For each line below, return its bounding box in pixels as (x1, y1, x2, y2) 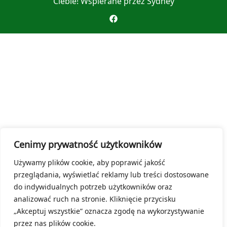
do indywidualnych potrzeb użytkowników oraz (14, 182, 172, 192)
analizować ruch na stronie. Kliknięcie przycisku (14, 194, 176, 204)
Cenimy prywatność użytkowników (14, 138, 162, 150)
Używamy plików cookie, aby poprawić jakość (14, 158, 165, 167)
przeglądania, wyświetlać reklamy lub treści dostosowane (14, 170, 209, 179)
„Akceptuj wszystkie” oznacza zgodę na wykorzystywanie (14, 206, 204, 216)
